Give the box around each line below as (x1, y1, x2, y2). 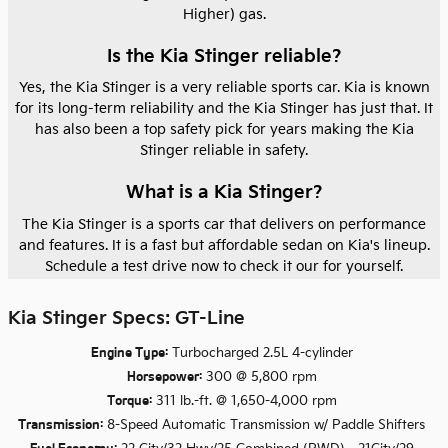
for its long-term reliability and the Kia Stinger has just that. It (15, 100, 433, 118)
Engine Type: (90, 345, 168, 361)
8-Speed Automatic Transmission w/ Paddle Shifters (103, 417, 426, 434)
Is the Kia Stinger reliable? (106, 45, 342, 67)
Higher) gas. (182, 5, 266, 23)
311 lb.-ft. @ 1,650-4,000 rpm (151, 393, 337, 410)
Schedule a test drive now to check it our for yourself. (45, 257, 403, 275)
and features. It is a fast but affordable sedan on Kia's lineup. (18, 236, 430, 254)
